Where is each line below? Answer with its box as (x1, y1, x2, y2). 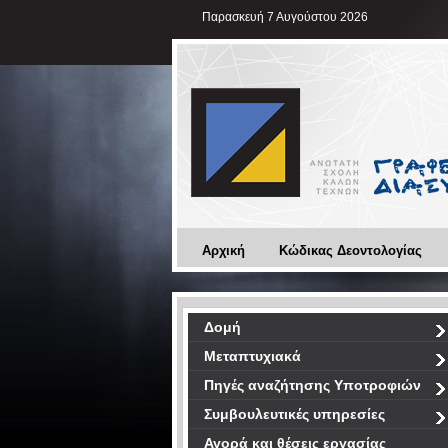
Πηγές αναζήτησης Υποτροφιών (204, 377, 421, 393)
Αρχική (202, 243, 245, 258)
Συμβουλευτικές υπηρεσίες (204, 406, 385, 422)
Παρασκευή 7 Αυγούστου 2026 (202, 10, 368, 24)
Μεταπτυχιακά (204, 348, 301, 364)
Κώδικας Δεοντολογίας (279, 243, 422, 258)
